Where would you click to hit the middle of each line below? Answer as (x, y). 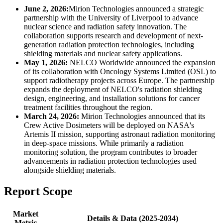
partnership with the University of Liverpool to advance (111, 17)
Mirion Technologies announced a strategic (136, 8)
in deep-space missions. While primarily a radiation (104, 143)
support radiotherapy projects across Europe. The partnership (119, 80)
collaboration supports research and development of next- (113, 35)
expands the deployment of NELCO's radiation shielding (113, 89)
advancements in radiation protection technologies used (110, 161)
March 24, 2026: (52, 116)
